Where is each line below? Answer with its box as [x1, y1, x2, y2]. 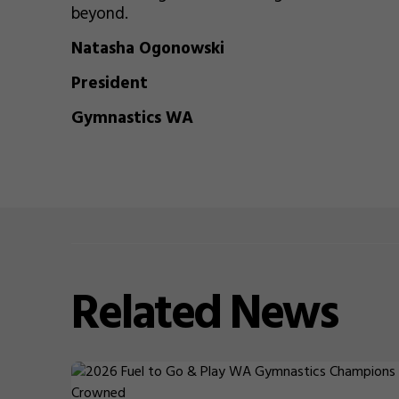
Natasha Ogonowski [71, 36, 224, 62]
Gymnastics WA [71, 105, 193, 132]
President [71, 70, 148, 97]
